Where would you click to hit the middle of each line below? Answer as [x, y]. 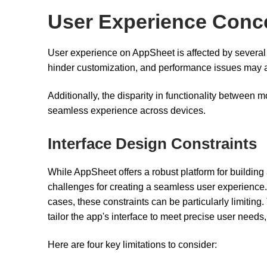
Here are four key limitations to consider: [132, 245]
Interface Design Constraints [152, 143]
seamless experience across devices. [127, 111]
